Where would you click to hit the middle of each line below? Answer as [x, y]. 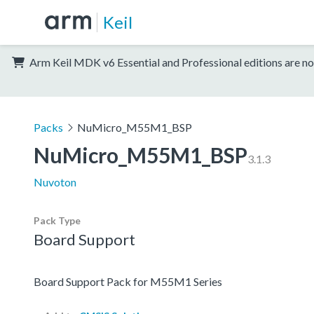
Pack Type [57, 220]
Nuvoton [55, 182]
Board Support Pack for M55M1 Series [128, 281]
